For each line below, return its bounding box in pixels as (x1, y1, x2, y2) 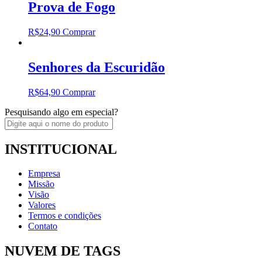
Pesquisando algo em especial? (5, 106, 118, 117)
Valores (28, 200, 56, 211)
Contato (28, 221, 57, 232)
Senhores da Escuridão (28, 59, 165, 75)
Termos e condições (28, 211, 101, 221)
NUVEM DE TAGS (5, 243, 120, 259)
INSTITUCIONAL (5, 141, 117, 157)
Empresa (28, 168, 60, 179)
